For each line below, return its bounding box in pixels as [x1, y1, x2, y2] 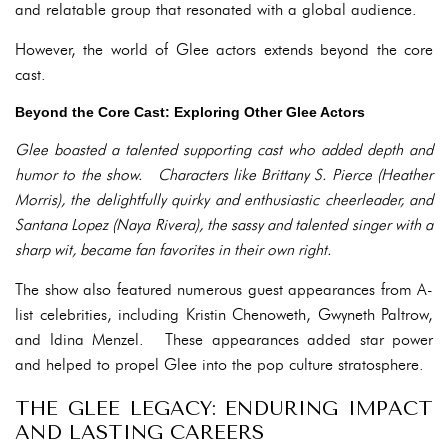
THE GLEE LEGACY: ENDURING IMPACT [15, 397, 433, 420]
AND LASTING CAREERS [15, 421, 264, 444]
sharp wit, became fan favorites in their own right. [15, 240, 331, 259]
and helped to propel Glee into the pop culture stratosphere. [15, 355, 424, 374]
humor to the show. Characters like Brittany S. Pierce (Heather [15, 165, 433, 184]
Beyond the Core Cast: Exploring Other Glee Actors [15, 104, 365, 120]
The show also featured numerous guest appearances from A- [15, 280, 433, 299]
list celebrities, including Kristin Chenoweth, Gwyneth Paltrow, [15, 305, 433, 324]
